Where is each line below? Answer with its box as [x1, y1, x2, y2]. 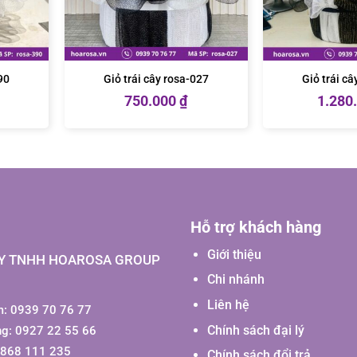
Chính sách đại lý [206, 322, 304, 338]
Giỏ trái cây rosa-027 [103, 72, 209, 86]
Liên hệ [206, 297, 249, 313]
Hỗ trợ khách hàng [190, 217, 321, 237]
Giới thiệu [206, 246, 261, 262]
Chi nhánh [206, 272, 265, 288]
